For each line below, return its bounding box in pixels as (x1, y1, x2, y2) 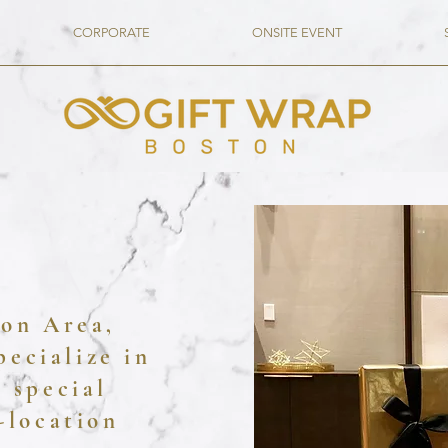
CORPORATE (73, 25, 150, 40)
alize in (50, 343, 152, 371)
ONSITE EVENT (252, 25, 342, 40)
